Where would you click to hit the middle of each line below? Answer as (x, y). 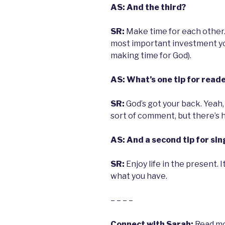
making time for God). (151, 56)
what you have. (139, 176)
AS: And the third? (148, 8)
